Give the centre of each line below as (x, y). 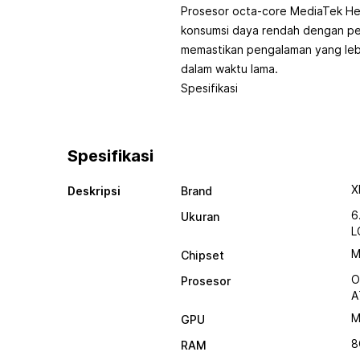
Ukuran (200, 217)
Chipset (202, 255)
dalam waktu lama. (229, 69)
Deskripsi (94, 191)
